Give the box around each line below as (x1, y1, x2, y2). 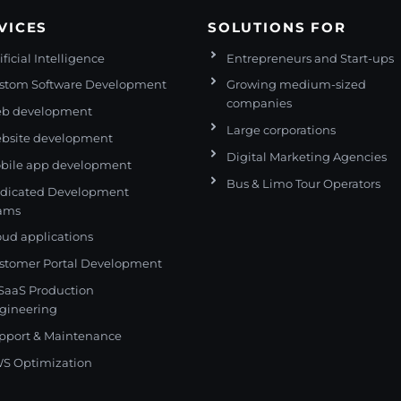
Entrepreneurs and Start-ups (226, 51, 394, 65)
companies (226, 97, 292, 111)
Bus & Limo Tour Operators (226, 176, 380, 191)
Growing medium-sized (226, 78, 366, 92)
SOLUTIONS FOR (207, 18, 346, 36)
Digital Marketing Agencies (226, 150, 387, 165)
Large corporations (226, 124, 336, 138)
